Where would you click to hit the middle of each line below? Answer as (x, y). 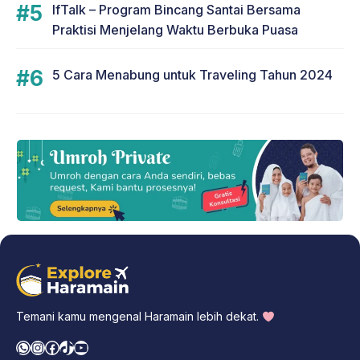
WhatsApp (51, 346)
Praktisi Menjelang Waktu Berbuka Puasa (175, 30)
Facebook (78, 346)
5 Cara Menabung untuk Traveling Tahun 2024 (192, 75)
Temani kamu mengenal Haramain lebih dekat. (139, 317)
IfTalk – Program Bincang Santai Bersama (176, 10)
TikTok (82, 346)
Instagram (63, 346)
